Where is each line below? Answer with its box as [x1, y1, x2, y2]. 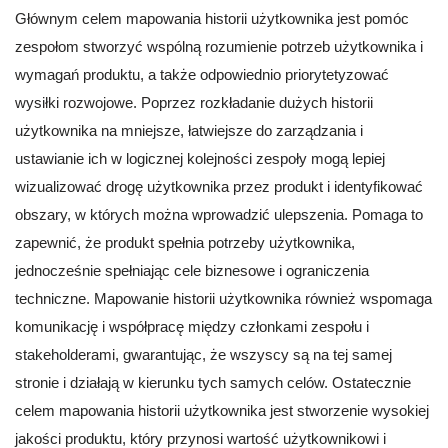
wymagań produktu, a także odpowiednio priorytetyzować [15, 65, 389, 83]
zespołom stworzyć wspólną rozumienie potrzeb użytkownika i [15, 37, 423, 55]
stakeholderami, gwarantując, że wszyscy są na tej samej [15, 345, 392, 363]
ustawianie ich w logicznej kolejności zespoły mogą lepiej [15, 149, 385, 167]
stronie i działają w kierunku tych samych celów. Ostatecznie [15, 373, 411, 391]
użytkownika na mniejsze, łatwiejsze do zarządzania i [15, 121, 363, 139]
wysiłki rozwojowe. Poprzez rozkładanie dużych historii [15, 93, 373, 111]
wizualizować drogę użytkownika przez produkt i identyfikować [15, 177, 423, 195]
